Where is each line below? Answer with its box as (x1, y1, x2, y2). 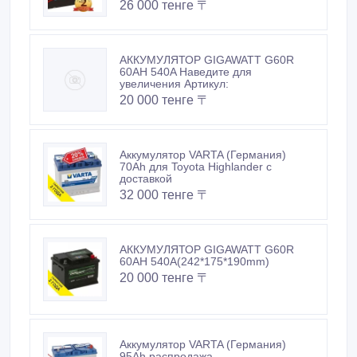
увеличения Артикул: (120, 52, 229, 65)
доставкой (120, 147, 172, 160)
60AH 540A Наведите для (120, 40, 252, 53)
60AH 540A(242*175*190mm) (120, 229, 269, 243)
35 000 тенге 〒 (120, 340, 210, 355)
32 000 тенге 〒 (120, 163, 210, 177)
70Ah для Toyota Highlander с (120, 135, 272, 148)
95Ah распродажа (120, 324, 213, 338)
